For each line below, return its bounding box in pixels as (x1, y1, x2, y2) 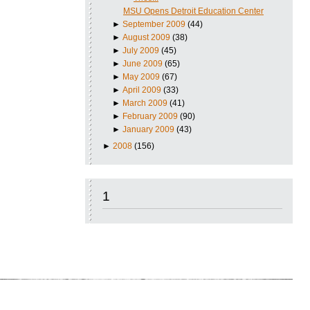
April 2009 (122, 84, 162, 95)
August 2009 (122, 32, 171, 42)
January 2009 (122, 124, 175, 134)
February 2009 (122, 111, 179, 121)
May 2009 (122, 71, 161, 82)
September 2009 (122, 19, 186, 29)
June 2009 (122, 58, 163, 69)
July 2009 (122, 45, 160, 55)
